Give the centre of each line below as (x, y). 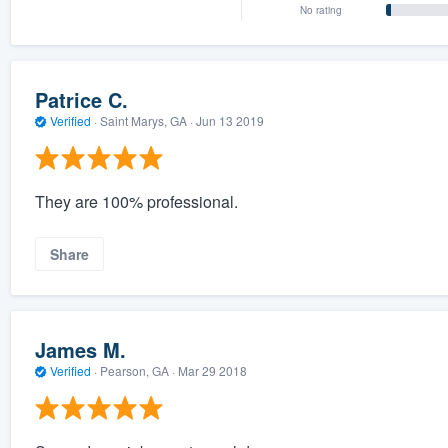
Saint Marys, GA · (146, 121)
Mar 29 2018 (212, 371)
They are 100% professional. (136, 201)
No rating (321, 9)
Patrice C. (81, 100)
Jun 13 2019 (229, 121)
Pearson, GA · (137, 371)
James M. (80, 350)
